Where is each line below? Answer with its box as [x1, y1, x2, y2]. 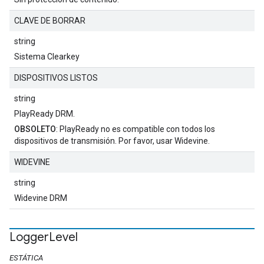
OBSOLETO [14, 124, 56, 134]
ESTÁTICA [9, 253, 43, 262]
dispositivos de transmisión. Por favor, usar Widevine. [14, 136, 210, 146]
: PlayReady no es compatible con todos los [56, 124, 215, 134]
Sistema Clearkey [14, 52, 80, 61]
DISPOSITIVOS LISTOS [14, 73, 98, 82]
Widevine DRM [14, 193, 67, 203]
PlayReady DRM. [14, 109, 75, 118]
